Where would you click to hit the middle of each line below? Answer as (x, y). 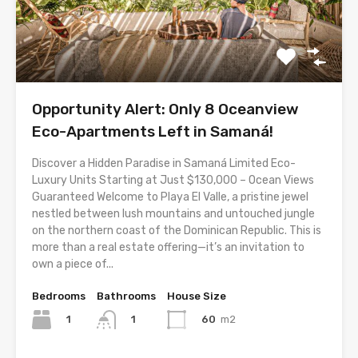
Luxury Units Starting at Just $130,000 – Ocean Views (173, 180)
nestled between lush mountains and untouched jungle (173, 213)
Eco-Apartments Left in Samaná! (153, 131)
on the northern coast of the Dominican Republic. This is (177, 230)
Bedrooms (59, 296)
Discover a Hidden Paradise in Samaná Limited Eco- (164, 163)
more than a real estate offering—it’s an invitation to (168, 247)
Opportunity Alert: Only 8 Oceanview (165, 109)
